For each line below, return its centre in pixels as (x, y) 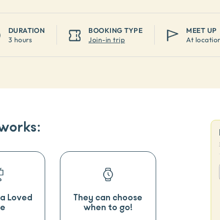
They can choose (108, 198)
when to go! (108, 207)
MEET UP (202, 30)
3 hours (20, 40)
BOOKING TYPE (116, 30)
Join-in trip (107, 40)
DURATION (27, 30)
